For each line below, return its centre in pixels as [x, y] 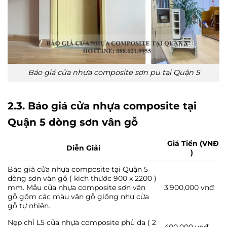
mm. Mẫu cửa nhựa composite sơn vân [77, 187]
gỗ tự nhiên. [29, 205]
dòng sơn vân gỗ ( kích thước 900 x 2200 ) [82, 178]
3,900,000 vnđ [189, 187]
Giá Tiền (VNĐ [192, 143]
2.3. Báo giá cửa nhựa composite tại [102, 105]
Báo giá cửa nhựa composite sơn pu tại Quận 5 [113, 72]
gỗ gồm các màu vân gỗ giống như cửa [78, 196]
